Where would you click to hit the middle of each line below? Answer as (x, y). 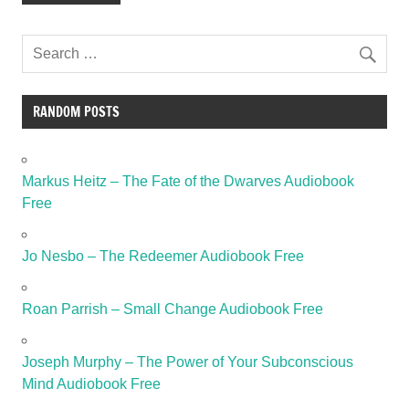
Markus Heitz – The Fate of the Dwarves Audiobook (188, 181)
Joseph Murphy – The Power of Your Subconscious (188, 362)
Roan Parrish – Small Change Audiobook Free (173, 309)
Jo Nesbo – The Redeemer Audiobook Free (163, 256)
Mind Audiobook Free (91, 383)
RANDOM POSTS (76, 111)
